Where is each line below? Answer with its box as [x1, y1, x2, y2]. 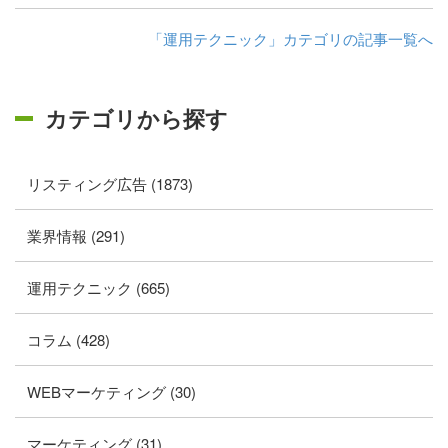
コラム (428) [27, 329, 110, 350]
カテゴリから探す [45, 102, 228, 134]
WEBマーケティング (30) [27, 381, 196, 402]
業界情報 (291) [27, 225, 125, 246]
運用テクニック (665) [27, 277, 170, 298]
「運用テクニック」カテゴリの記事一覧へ [148, 28, 433, 49]
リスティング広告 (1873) [27, 173, 193, 194]
